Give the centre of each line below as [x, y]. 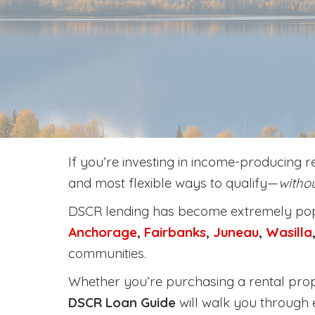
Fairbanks [175, 232]
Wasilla [289, 232]
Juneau [236, 232]
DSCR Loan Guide [122, 302]
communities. [107, 253]
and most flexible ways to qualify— [173, 183]
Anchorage [103, 232]
